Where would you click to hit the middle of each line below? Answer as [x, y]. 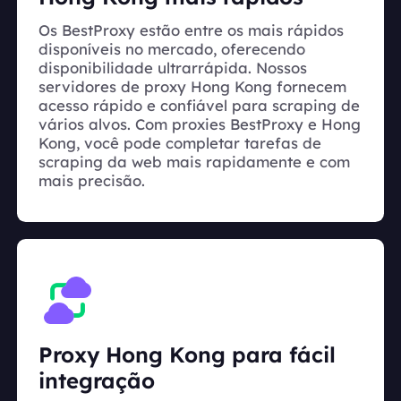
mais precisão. [92, 181]
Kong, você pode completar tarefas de [180, 143]
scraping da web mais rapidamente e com [194, 162]
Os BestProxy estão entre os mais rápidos [191, 30]
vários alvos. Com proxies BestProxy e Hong [200, 124]
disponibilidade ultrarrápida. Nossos [173, 68]
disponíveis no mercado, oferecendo [172, 49]
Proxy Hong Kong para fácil [187, 354]
